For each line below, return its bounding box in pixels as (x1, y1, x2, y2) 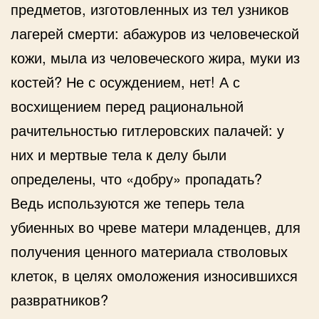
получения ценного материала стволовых (11, 240, 288, 261)
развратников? (11, 288, 108, 310)
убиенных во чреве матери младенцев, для (11, 216, 300, 237)
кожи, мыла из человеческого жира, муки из (11, 46, 300, 68)
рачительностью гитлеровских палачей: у (11, 119, 284, 140)
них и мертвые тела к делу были (11, 143, 226, 164)
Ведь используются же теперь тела (11, 192, 244, 213)
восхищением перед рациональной (11, 95, 244, 116)
